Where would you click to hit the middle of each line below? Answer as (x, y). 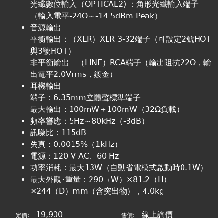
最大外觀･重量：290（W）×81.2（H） (101, 180)
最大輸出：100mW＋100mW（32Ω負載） (107, 109)
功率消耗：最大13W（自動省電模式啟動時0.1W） (119, 168)
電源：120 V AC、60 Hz (75, 156)
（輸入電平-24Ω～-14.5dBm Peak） (96, 16)
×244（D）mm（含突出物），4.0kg (97, 191)
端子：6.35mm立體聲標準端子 (86, 98)
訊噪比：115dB (58, 133)
